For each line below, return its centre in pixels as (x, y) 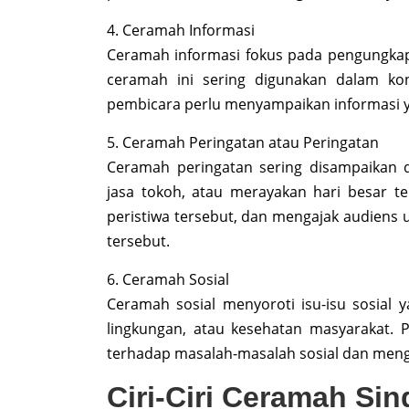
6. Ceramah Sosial (168, 280)
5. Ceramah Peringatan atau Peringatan (243, 143)
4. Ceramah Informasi (181, 31)
